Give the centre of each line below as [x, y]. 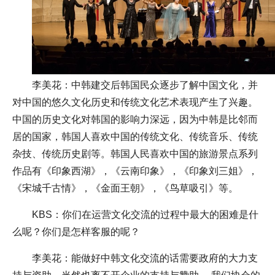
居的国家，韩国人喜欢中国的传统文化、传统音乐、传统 [135, 136]
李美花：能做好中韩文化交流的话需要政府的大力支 [145, 258]
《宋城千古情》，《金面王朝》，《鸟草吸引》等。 [125, 188]
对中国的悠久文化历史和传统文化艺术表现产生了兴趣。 [135, 102]
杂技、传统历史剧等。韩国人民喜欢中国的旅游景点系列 [135, 153]
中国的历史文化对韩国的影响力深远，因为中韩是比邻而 [135, 119]
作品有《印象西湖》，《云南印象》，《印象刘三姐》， [135, 171]
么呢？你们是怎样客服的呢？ [76, 231]
